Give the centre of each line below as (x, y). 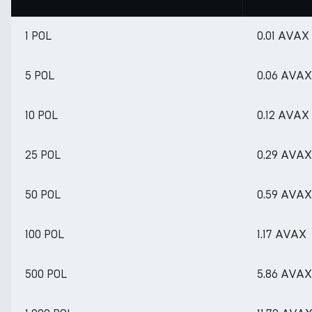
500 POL (46, 274)
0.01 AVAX (283, 36)
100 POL (45, 234)
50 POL (43, 195)
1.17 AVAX (282, 234)
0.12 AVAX (283, 115)
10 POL (41, 115)
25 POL (43, 155)
